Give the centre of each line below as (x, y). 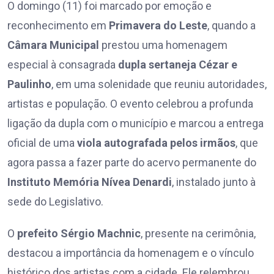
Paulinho (29, 84)
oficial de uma (42, 143)
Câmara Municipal (53, 45)
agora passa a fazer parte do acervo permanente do (132, 163)
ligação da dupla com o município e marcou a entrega (135, 124)
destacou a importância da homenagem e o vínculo (131, 253)
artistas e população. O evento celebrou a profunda (130, 104)
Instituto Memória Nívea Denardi (90, 182)
